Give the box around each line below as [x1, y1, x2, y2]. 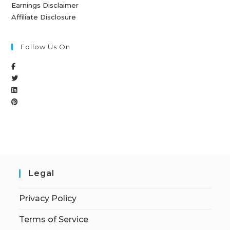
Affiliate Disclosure [11, 12, 76, 21]
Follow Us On [21, 42, 71, 51]
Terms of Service [19, 214, 89, 224]
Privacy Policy [19, 193, 77, 203]
